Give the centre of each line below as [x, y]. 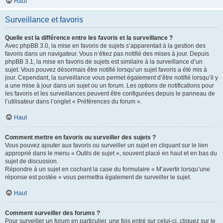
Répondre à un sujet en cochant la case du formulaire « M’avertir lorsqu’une [108, 169]
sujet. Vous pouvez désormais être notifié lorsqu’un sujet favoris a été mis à [106, 70]
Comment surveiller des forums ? [53, 213]
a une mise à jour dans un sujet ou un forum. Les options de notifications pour [110, 86]
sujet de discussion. [32, 161]
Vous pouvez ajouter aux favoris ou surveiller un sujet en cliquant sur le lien [107, 145]
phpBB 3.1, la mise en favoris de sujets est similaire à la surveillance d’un [104, 62]
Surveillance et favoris [44, 20]
